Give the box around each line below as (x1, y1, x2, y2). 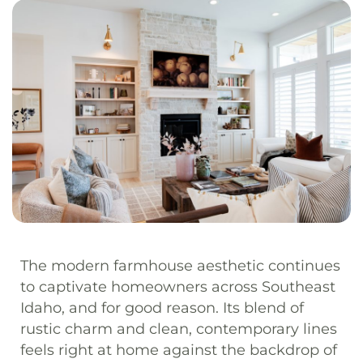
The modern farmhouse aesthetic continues (20, 256, 340, 275)
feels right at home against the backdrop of (20, 340, 337, 359)
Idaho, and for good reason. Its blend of (20, 298, 304, 317)
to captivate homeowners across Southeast (20, 277, 335, 296)
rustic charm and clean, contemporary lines (20, 319, 337, 338)
